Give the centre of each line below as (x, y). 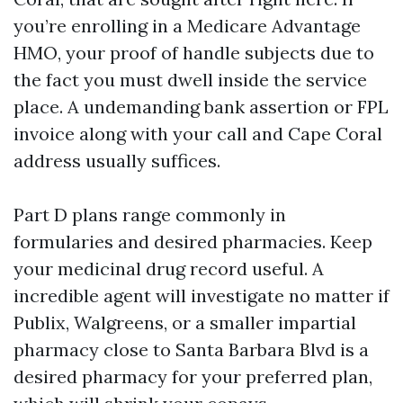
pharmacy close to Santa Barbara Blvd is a (191, 349)
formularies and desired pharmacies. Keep (193, 242)
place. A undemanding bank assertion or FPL (201, 107)
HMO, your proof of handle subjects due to (194, 53)
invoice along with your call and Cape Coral (198, 134)
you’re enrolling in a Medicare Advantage (187, 26)
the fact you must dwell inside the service (190, 80)
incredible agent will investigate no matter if (201, 296)
